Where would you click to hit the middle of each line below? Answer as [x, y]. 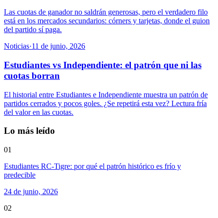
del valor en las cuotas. [39, 112]
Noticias [17, 46]
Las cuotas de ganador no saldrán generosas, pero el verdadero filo [106, 12]
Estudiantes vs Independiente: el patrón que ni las [103, 65]
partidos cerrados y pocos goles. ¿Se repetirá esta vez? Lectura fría [105, 103]
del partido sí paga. [33, 30]
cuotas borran [32, 75]
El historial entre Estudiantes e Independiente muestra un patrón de [106, 94]
